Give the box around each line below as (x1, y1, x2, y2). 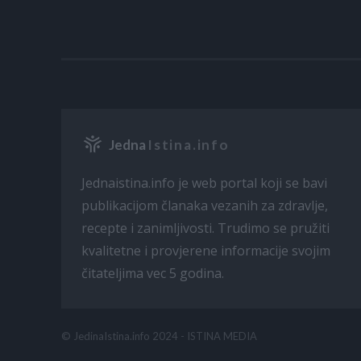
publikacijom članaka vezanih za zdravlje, (81, 197, 328, 215)
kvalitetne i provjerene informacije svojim (81, 242, 330, 260)
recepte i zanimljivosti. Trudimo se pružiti (81, 219, 330, 238)
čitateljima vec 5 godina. (81, 264, 224, 283)
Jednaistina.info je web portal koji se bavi (81, 174, 327, 193)
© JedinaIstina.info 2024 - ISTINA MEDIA (61, 330, 257, 343)
